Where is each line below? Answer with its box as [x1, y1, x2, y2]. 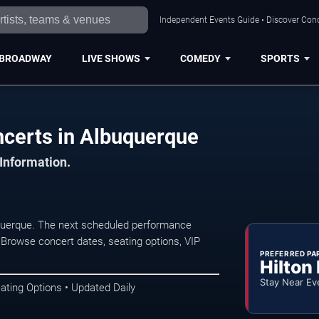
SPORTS [260, 52, 300, 64]
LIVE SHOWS [81, 52, 140, 64]
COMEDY [179, 52, 221, 64]
